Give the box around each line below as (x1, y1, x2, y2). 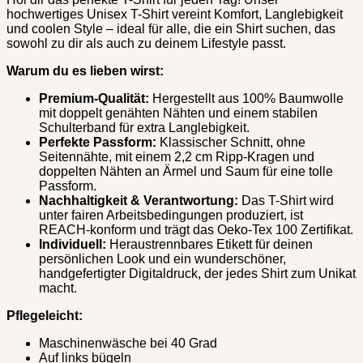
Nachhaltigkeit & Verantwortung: (39, 193, 238, 207)
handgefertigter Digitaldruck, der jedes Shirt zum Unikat (39, 266, 356, 280)
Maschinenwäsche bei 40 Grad (39, 335, 217, 350)
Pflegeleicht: (6, 308, 83, 322)
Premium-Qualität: (39, 91, 149, 105)
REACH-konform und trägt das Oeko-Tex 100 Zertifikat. (39, 222, 353, 237)
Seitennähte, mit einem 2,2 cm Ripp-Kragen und (39, 149, 314, 164)
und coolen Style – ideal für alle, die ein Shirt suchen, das (6, 21, 335, 36)
